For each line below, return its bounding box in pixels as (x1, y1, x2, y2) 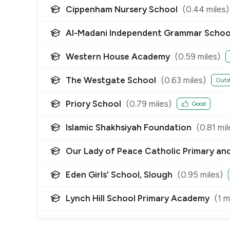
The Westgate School (66, 74, 156, 85)
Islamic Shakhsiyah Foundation (66, 122, 191, 132)
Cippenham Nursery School (66, 4, 178, 14)
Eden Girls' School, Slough (66, 169, 172, 180)
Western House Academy (66, 51, 170, 62)
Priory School (66, 98, 121, 109)
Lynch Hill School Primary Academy (66, 193, 209, 203)
